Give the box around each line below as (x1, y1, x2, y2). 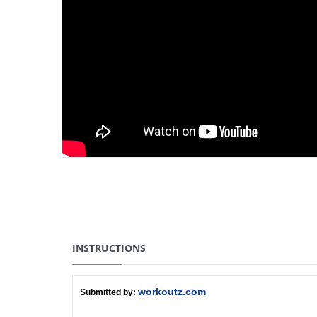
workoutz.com (138, 286, 206, 298)
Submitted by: (80, 287, 138, 298)
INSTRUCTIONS (72, 241, 146, 255)
